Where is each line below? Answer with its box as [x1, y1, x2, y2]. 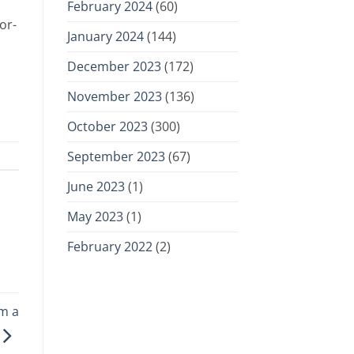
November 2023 [66, 87, 162, 105]
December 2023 [66, 57, 161, 75]
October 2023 [66, 117, 148, 135]
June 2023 [66, 177, 125, 195]
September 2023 [66, 147, 165, 165]
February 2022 [66, 237, 153, 255]
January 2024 [66, 27, 144, 45]
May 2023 [66, 207, 123, 225]
